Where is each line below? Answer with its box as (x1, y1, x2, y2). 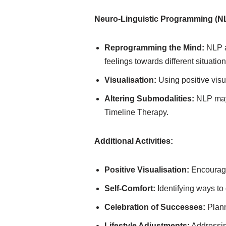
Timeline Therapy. (104, 108, 168, 117)
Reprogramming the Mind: (104, 43, 204, 52)
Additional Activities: (94, 137, 173, 145)
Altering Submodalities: (104, 94, 194, 103)
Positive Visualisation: (104, 165, 189, 174)
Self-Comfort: (104, 184, 155, 193)
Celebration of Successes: (104, 203, 205, 211)
